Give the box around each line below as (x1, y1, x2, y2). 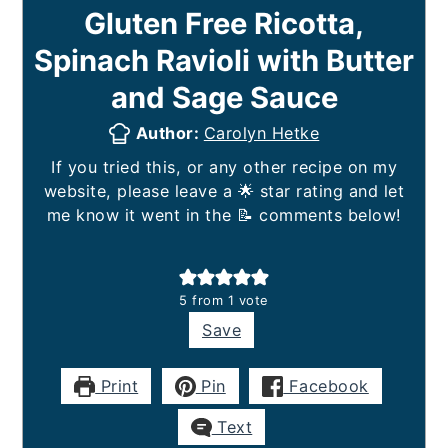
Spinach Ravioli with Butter (34, 43, 414, 79)
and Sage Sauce (110, 80, 338, 116)
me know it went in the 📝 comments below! (46, 205, 402, 226)
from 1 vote (187, 292, 269, 309)
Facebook (283, 376, 369, 397)
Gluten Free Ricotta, (84, 6, 364, 42)
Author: (135, 123, 204, 144)
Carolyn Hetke (203, 123, 320, 144)
